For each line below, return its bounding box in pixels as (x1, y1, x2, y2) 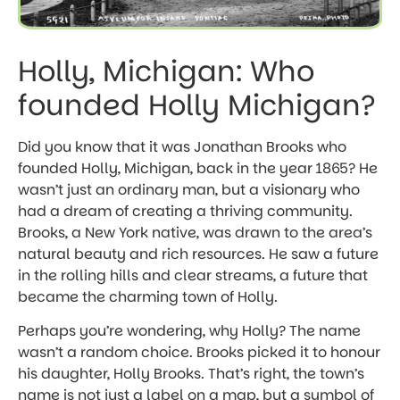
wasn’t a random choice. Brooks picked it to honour (18, 342, 380, 363)
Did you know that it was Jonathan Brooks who (18, 136, 346, 157)
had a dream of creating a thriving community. (18, 200, 353, 221)
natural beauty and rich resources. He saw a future (18, 243, 379, 264)
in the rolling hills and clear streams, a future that (18, 264, 368, 286)
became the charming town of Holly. (18, 286, 278, 307)
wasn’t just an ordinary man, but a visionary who (18, 179, 360, 200)
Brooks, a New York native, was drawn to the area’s (18, 221, 372, 243)
